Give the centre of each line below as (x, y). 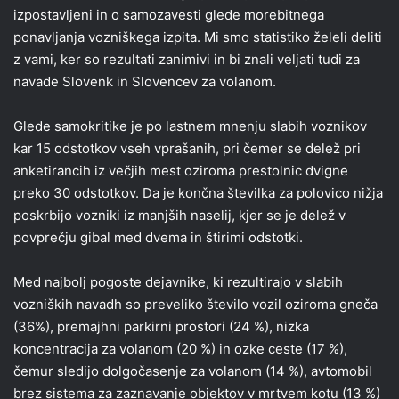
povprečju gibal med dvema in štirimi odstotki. (158, 238)
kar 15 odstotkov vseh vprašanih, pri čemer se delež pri (187, 149)
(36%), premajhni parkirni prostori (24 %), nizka (161, 327)
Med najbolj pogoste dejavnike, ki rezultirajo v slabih (178, 282)
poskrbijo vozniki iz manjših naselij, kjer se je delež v (179, 216)
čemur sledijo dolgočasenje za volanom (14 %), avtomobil (193, 371)
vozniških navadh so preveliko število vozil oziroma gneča (195, 305)
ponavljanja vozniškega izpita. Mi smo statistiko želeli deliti (198, 37)
